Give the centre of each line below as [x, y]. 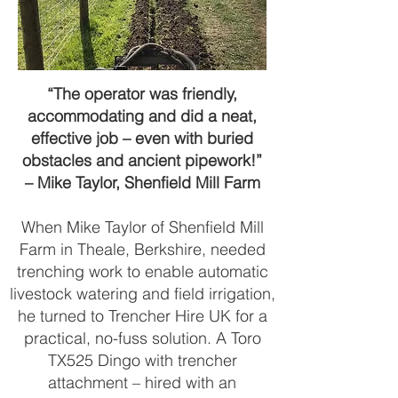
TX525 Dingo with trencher [142, 360]
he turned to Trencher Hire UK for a [142, 316]
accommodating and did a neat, [142, 116]
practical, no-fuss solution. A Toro [142, 338]
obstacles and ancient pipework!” [142, 160]
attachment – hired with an [142, 382]
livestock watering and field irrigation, [142, 294]
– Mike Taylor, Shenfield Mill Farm [142, 183]
